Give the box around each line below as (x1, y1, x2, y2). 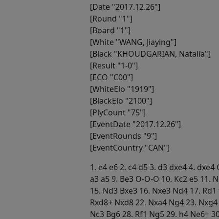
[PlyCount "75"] (90, 107, 146, 118)
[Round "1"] (90, 13, 132, 24)
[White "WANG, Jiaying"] (90, 36, 176, 47)
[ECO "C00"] (90, 71, 133, 83)
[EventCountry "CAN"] (90, 142, 170, 153)
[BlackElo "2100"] (90, 95, 152, 106)
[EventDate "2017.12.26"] (90, 118, 181, 130)
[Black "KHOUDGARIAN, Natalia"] (90, 48, 211, 59)
